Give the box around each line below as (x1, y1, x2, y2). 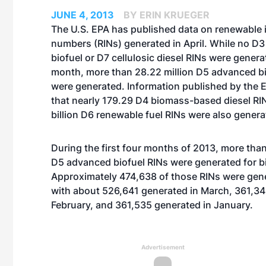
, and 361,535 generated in (90, 199, 214, 211)
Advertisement (141, 243, 185, 251)
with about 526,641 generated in (51, 185, 201, 197)
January (214, 199, 250, 211)
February (51, 199, 90, 211)
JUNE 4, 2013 (51, 9, 114, 21)
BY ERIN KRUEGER (123, 9, 210, 21)
